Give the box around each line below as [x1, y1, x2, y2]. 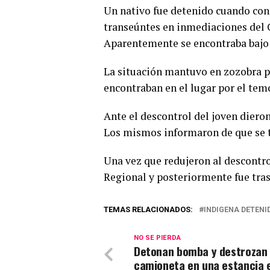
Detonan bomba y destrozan [134, 242, 268, 260]
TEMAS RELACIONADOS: [104, 204, 193, 214]
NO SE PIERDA [134, 233, 181, 242]
